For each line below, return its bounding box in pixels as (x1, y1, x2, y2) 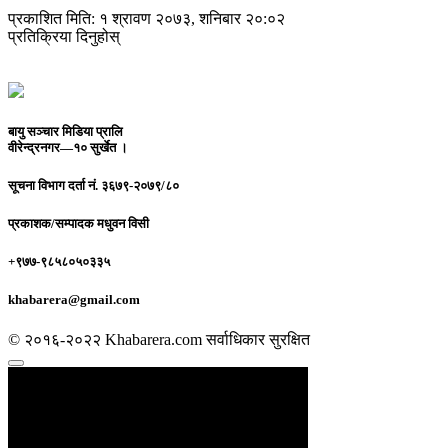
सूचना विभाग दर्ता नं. (8, 177, 98, 193)
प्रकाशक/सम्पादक (8, 216, 94, 232)
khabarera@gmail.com (8, 292, 140, 308)
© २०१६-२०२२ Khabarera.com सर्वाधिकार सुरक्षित (8, 330, 310, 348)
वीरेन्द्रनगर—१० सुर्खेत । (8, 139, 128, 155)
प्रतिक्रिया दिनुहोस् (8, 27, 120, 45)
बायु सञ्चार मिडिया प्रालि (8, 123, 123, 139)
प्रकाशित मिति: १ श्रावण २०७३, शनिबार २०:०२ (8, 9, 285, 27)
